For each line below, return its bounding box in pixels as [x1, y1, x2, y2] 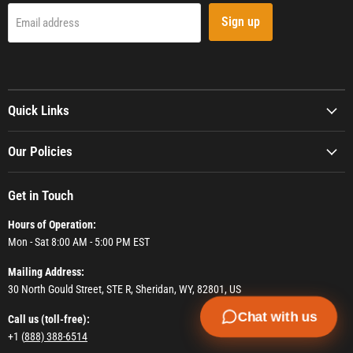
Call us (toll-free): [8, 313, 90, 326]
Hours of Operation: [8, 218, 96, 232]
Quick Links [8, 102, 69, 119]
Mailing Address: [8, 266, 87, 279]
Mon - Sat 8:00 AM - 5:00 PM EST [8, 236, 150, 249]
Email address [16, 15, 80, 30]
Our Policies [8, 143, 72, 160]
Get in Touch [8, 188, 73, 204]
